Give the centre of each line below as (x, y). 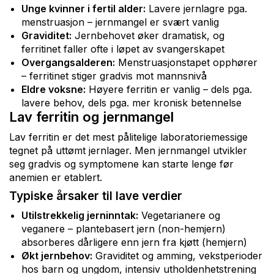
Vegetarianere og (179, 215)
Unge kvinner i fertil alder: (83, 8)
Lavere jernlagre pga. (196, 8)
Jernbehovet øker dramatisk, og (148, 35)
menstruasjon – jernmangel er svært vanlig (120, 22)
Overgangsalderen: (68, 62)
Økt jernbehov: (57, 255)
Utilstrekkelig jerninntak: (80, 215)
